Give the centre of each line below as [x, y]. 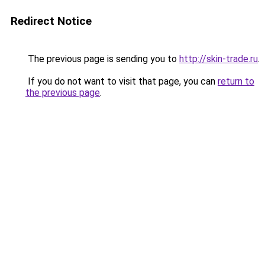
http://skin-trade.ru [219, 59]
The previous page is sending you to [102, 59]
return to [236, 81]
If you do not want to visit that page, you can [122, 81]
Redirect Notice [51, 21]
